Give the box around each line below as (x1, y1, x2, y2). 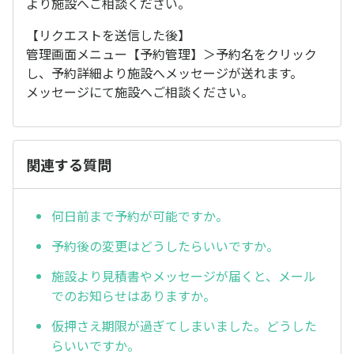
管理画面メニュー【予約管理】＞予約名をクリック (26, 44, 317, 63)
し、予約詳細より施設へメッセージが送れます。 (26, 63, 303, 82)
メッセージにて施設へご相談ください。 (26, 82, 254, 101)
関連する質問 (26, 154, 111, 175)
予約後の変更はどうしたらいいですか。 (51, 236, 279, 256)
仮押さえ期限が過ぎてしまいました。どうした (51, 315, 317, 335)
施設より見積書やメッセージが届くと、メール (51, 265, 316, 285)
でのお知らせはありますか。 (51, 285, 216, 305)
